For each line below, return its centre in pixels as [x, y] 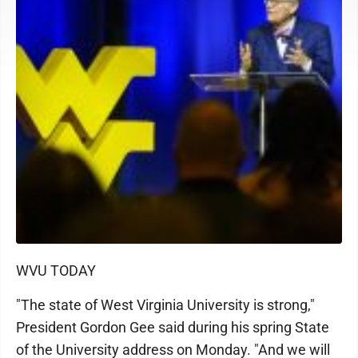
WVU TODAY [56, 270]
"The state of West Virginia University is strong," [165, 305]
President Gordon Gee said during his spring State [173, 327]
